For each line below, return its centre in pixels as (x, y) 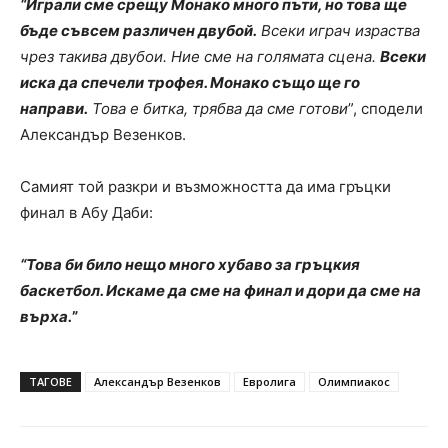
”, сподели (385, 108)
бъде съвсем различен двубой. (138, 30)
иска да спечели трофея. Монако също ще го (190, 82)
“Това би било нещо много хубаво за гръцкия (190, 264)
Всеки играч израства (338, 30)
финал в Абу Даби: (86, 212)
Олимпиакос (354, 381)
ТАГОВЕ (50, 381)
